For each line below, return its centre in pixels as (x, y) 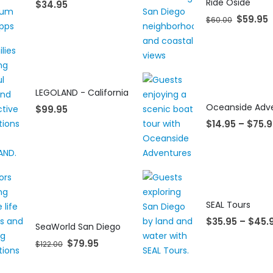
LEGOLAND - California (82, 93)
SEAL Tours (228, 205)
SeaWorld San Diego (78, 227)
